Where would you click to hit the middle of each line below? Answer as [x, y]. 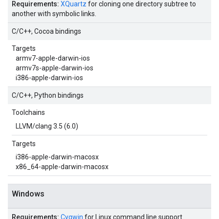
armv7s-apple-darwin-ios [55, 68]
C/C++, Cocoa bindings [46, 31]
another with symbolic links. [54, 14]
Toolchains [28, 112]
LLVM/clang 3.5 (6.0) [47, 126]
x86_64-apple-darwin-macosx [62, 167]
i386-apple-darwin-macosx [57, 157]
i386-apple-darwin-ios [49, 78]
